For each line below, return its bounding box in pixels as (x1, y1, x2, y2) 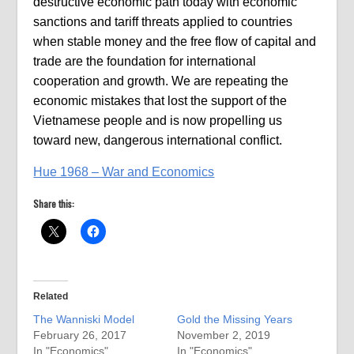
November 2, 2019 (177, 329, 270, 341)
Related (33, 291, 69, 302)
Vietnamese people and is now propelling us (33, 114, 283, 127)
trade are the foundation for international (33, 55, 257, 68)
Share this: (33, 197, 75, 210)
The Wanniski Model (33, 313, 135, 326)
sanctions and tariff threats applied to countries (33, 15, 293, 28)
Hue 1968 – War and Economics (33, 165, 215, 179)
